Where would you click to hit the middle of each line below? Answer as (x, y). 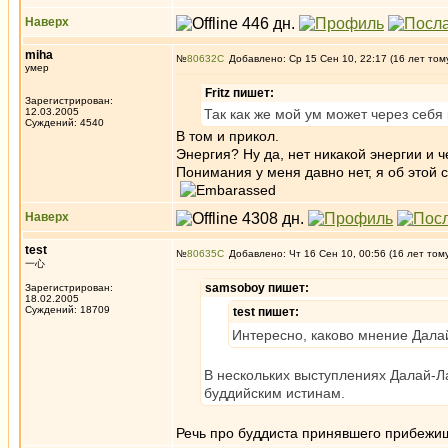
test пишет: (266, 312)
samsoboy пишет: (257, 288)
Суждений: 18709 (67, 309)
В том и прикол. (227, 136)
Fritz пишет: (239, 93)
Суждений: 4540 (64, 122)
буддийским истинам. (274, 393)
